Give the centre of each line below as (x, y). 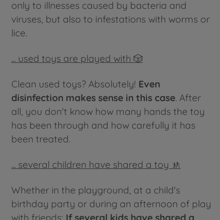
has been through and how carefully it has (103, 125)
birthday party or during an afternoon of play (111, 204)
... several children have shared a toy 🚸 (96, 165)
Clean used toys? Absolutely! (75, 84)
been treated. (41, 139)
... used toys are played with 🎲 (77, 59)
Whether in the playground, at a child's (96, 190)
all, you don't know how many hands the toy (108, 112)
